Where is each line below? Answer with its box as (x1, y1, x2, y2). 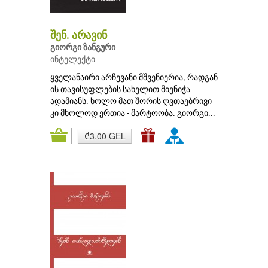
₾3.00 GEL (84, 130, 126, 142)
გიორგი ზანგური (50, 44, 115, 53)
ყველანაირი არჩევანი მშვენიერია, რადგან (50, 74, 218, 83)
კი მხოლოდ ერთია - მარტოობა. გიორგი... (50, 109, 215, 119)
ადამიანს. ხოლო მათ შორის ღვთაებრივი (50, 98, 212, 107)
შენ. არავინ (50, 31, 107, 42)
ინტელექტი (50, 56, 95, 65)
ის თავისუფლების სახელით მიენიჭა (50, 86, 190, 95)
